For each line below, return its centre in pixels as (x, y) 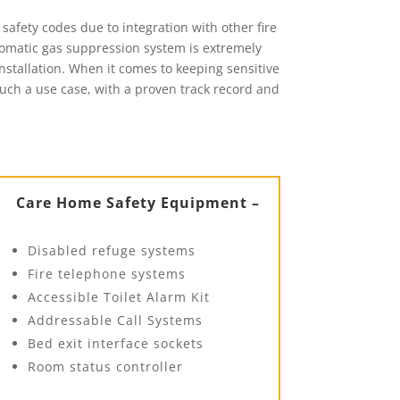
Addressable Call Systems (115, 320)
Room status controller (105, 366)
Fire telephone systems (106, 273)
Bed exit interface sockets (115, 343)
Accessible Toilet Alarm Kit (118, 296)
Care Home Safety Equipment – (137, 202)
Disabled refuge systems (111, 250)
